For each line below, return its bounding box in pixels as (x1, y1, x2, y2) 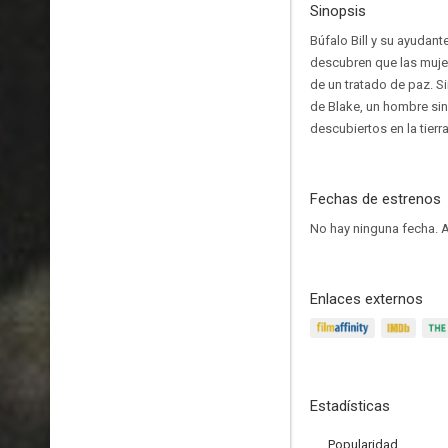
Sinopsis (310, 2, 366, 20)
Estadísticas (310, 397, 390, 415)
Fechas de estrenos (310, 190, 441, 208)
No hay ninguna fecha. (310, 221, 441, 236)
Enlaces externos (310, 290, 423, 308)
